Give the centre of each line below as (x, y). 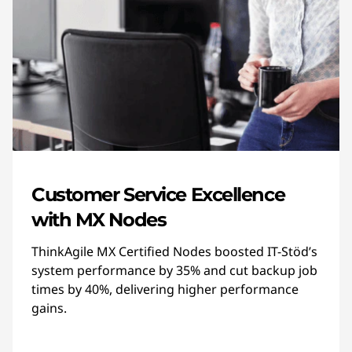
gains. (49, 308)
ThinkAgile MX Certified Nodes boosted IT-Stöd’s (174, 252)
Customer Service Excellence (158, 195)
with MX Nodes (99, 220)
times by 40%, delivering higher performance (165, 290)
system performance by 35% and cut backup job (174, 271)
